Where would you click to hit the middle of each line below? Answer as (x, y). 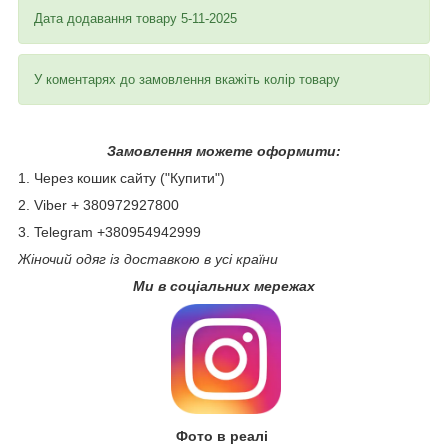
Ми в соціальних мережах (224, 285)
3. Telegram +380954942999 (109, 231)
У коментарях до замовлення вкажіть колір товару (187, 79)
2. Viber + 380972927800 (98, 204)
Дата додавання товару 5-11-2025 (135, 18)
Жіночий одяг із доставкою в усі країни (150, 258)
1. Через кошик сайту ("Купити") (121, 177)
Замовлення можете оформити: (224, 150)
